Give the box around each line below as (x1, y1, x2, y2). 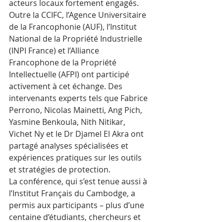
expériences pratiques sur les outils (9, 152, 144, 163)
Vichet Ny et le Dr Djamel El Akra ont (9, 128, 146, 139)
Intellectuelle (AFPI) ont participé (9, 69, 131, 80)
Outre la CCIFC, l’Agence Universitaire (9, 9, 148, 20)
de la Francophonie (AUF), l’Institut (9, 21, 139, 32)
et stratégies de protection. (9, 164, 111, 175)
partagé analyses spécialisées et (9, 140, 130, 151)
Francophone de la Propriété (9, 57, 118, 68)
